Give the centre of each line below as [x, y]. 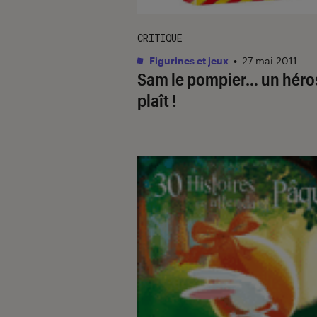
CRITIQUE [160, 38]
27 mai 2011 [270, 60]
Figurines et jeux [188, 60]
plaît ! [157, 100]
